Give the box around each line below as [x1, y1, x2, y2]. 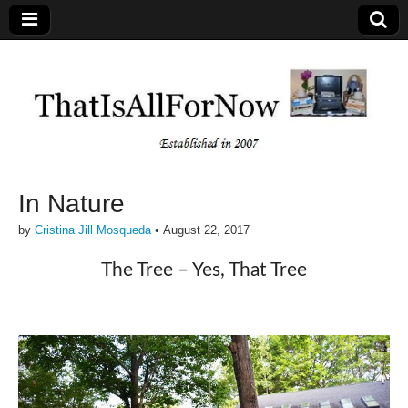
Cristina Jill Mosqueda [35, 223, 151, 238]
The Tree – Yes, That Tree [101, 260, 307, 280]
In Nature [18, 189, 125, 219]
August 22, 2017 [163, 223, 250, 238]
